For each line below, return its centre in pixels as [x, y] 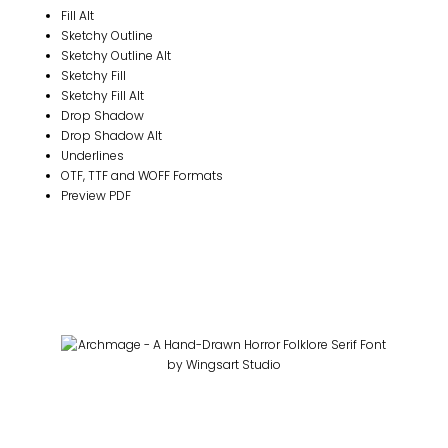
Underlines [92, 155]
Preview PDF [96, 195]
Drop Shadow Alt [111, 135]
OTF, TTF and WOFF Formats [142, 175]
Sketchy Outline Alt [116, 55]
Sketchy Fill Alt [102, 95]
